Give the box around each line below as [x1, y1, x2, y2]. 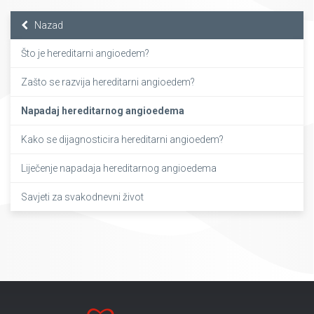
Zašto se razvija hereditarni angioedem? [21, 76, 195, 88]
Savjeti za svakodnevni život [21, 191, 144, 203]
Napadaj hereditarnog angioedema [21, 105, 184, 116]
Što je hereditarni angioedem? [21, 48, 149, 59]
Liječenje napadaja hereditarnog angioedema [21, 163, 217, 174]
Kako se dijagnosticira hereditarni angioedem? [21, 134, 224, 145]
